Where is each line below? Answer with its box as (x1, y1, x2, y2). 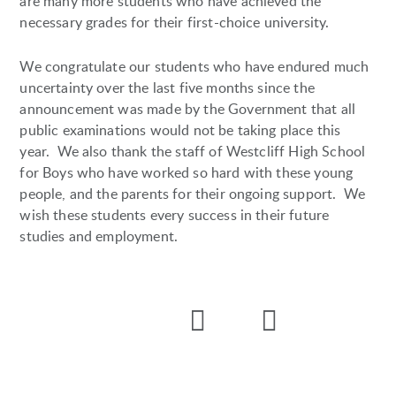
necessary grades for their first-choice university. (19, 11, 330, 32)
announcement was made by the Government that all (19, 98, 356, 118)
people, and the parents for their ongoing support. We (19, 183, 366, 203)
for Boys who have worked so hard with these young (19, 162, 354, 182)
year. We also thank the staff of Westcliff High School (19, 141, 366, 161)
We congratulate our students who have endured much (19, 56, 369, 76)
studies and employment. (19, 225, 179, 246)
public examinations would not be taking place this (19, 119, 341, 140)
